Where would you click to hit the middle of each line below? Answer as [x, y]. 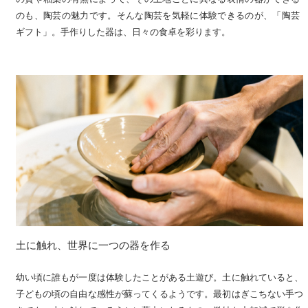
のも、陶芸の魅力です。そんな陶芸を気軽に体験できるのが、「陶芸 [158, 16]
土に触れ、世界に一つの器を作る [181, 245]
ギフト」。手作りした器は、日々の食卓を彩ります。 [123, 32]
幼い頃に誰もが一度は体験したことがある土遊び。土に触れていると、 [159, 278]
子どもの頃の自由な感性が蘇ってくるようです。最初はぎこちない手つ [159, 294]
